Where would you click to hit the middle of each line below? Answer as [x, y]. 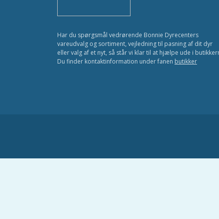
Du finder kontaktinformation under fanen [116, 61]
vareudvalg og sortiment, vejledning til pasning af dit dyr [135, 44]
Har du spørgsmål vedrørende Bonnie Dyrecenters [128, 35]
